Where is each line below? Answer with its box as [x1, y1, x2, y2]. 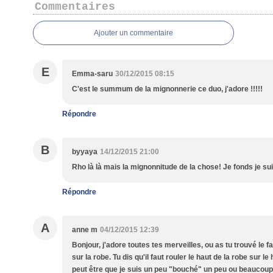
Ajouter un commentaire [94, 29, 173, 37]
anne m [72, 225, 97, 234]
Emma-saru [72, 69, 113, 78]
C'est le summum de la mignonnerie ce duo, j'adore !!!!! [72, 85, 263, 93]
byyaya [72, 147, 97, 156]
